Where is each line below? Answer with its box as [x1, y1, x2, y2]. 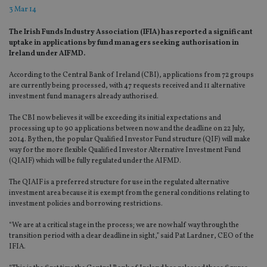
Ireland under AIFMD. [9, 49, 85, 59]
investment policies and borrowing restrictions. [9, 199, 163, 209]
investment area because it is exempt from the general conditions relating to [9, 188, 250, 198]
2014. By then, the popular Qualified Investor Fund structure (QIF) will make [9, 135, 250, 145]
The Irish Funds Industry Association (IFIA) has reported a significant [9, 27, 253, 38]
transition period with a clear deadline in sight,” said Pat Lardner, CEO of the [9, 231, 254, 241]
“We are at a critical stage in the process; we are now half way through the [9, 221, 239, 231]
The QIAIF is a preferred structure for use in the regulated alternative [9, 178, 229, 188]
